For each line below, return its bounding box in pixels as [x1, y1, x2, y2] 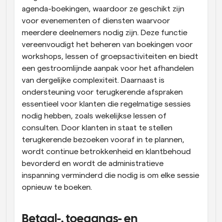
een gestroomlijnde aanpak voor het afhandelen [22, 64, 194, 72]
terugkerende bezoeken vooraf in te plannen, [22, 135, 184, 144]
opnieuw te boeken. [22, 183, 92, 191]
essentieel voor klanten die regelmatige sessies [22, 100, 191, 108]
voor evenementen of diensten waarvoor [22, 16, 170, 25]
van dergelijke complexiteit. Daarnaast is [22, 76, 165, 84]
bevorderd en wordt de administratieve [22, 159, 164, 167]
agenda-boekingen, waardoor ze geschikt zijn [22, 4, 184, 13]
